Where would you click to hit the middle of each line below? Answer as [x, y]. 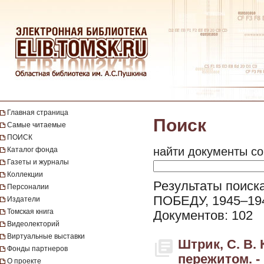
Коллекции [25, 174]
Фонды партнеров [37, 249]
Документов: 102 [203, 216]
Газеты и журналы [38, 162]
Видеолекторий [33, 224]
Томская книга [30, 212]
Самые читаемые [37, 125]
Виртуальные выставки [46, 236]
